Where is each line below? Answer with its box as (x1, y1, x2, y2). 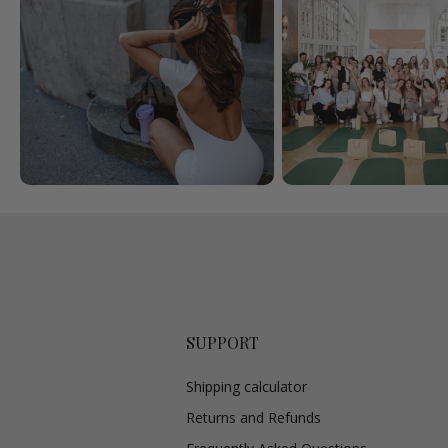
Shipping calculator (185, 377, 307, 396)
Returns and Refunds (185, 408, 321, 427)
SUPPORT (185, 332, 259, 353)
